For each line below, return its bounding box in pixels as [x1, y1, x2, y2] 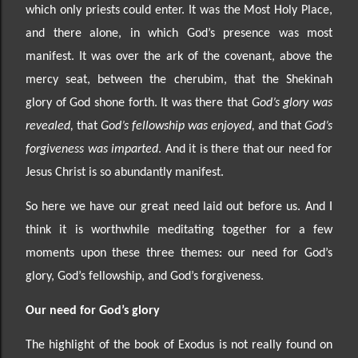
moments [26, 246, 81, 260]
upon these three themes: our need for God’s [80, 246, 332, 260]
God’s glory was [251, 96, 333, 109]
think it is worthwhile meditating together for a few [26, 223, 332, 237]
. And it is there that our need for [158, 142, 332, 156]
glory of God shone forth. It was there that [26, 96, 252, 109]
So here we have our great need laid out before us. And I [26, 200, 332, 213]
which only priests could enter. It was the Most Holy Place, [26, 3, 332, 17]
